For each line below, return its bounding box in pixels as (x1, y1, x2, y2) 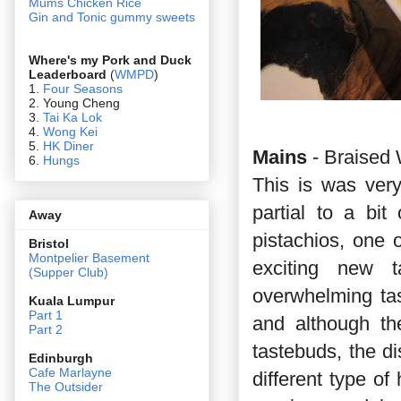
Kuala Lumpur (29, 293, 115, 308)
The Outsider (29, 379, 103, 394)
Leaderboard (29, 66, 107, 81)
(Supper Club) (29, 264, 108, 279)
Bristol (29, 235, 69, 251)
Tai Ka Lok (43, 109, 102, 124)
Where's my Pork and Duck (29, 52, 192, 67)
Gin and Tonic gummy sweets (29, 9, 195, 24)
